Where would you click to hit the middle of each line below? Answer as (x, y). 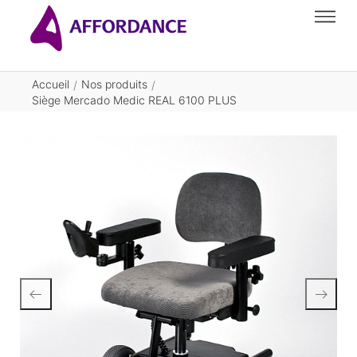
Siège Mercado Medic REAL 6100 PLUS (134, 100)
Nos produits (114, 84)
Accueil (51, 84)
